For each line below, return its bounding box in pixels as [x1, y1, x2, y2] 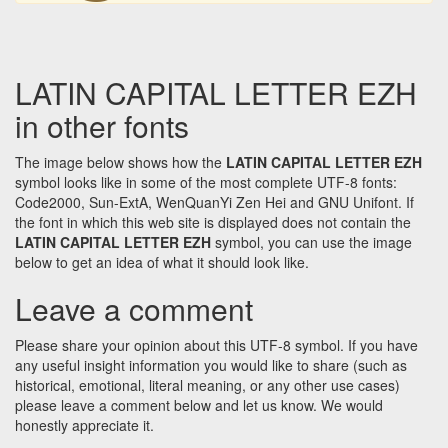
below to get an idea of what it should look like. [15, 252, 309, 273]
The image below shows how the [15, 152, 226, 173]
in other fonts [15, 104, 189, 148]
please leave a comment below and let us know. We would [15, 395, 383, 416]
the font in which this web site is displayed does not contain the [15, 212, 411, 233]
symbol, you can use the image [211, 232, 412, 253]
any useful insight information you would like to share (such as [15, 355, 407, 376]
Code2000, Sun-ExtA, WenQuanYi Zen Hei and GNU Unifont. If [15, 192, 414, 213]
